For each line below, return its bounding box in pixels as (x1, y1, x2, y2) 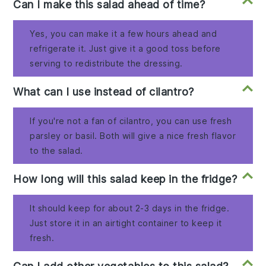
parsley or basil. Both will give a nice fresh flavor (30, 131, 236, 141)
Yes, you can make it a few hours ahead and (30, 28, 217, 39)
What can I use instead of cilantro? (13, 85, 194, 99)
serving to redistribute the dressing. (30, 58, 183, 69)
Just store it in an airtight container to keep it (30, 218, 222, 229)
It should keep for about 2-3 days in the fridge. (30, 203, 230, 214)
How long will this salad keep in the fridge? (13, 173, 237, 186)
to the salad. (30, 145, 83, 156)
